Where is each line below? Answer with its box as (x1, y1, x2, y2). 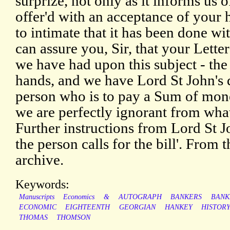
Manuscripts (18, 193, 54, 201)
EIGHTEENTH (65, 203, 110, 212)
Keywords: (15, 177, 69, 191)
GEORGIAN (119, 203, 156, 212)
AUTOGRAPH (118, 193, 162, 201)
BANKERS (170, 193, 202, 201)
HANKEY (164, 203, 193, 212)
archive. (15, 151, 64, 168)
